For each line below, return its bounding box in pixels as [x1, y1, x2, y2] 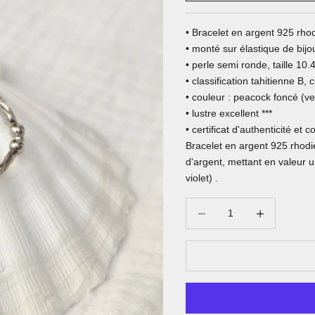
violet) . [186, 172, 218, 184]
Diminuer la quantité [186, 200, 275, 212]
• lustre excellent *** [186, 108, 272, 120]
